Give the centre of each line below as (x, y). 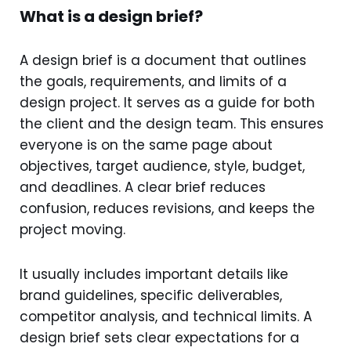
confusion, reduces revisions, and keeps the (167, 208)
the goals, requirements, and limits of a (153, 81)
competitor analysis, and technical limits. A (166, 316)
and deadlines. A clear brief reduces (143, 187)
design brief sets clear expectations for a (159, 337)
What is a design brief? (111, 16)
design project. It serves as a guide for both (167, 102)
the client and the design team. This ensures (172, 123)
